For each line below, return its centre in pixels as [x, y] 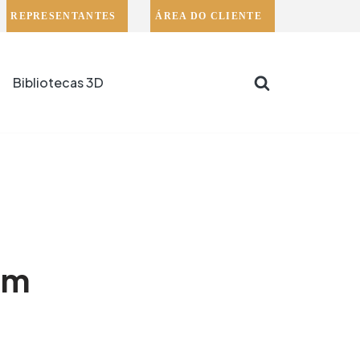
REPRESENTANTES [63, 16]
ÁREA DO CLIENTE [209, 16]
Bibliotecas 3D [58, 82]
